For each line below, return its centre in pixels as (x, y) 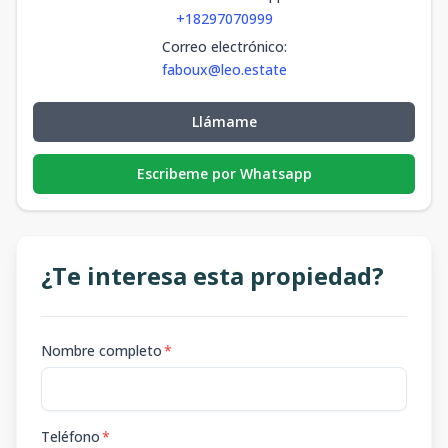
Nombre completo (101, 350)
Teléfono (70, 436)
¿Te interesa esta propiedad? (212, 275)
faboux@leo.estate (224, 69)
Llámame (224, 121)
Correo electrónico (222, 46)
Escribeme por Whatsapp (224, 173)
